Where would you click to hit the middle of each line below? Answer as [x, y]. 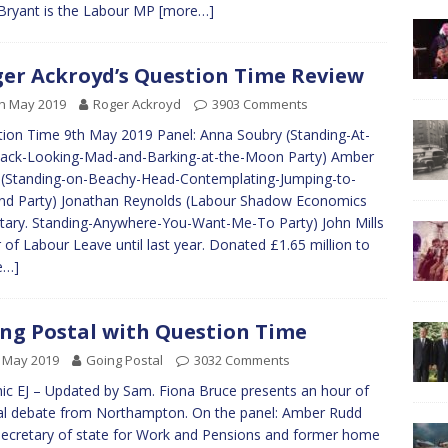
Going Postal [124, 360]
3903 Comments [260, 104]
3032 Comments [242, 360]
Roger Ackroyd [137, 104]
